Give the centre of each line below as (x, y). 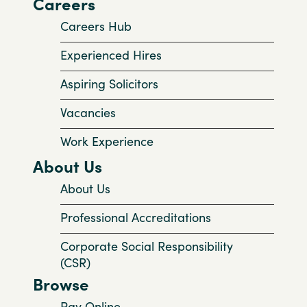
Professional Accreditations (136, 217)
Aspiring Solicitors (109, 83)
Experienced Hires (111, 54)
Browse (61, 284)
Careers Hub (96, 26)
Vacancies (88, 112)
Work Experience (107, 141)
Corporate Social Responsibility (147, 246)
